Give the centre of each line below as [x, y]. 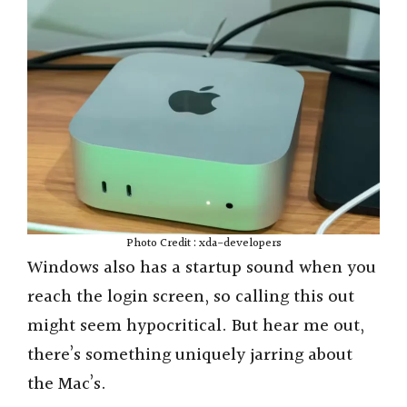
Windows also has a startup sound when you [202, 268]
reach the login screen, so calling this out [191, 298]
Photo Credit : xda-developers [203, 244]
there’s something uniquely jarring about [190, 356]
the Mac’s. [67, 385]
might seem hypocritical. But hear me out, [196, 327]
